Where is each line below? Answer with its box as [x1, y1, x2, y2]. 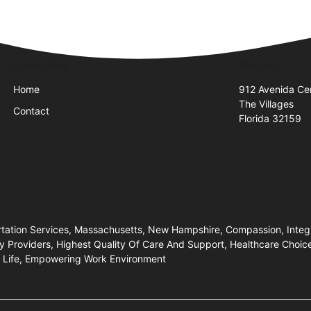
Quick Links [13, 59, 69, 72]
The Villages [239, 98, 294, 110]
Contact [13, 105, 50, 117]
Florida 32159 [239, 112, 302, 125]
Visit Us [239, 59, 276, 72]
